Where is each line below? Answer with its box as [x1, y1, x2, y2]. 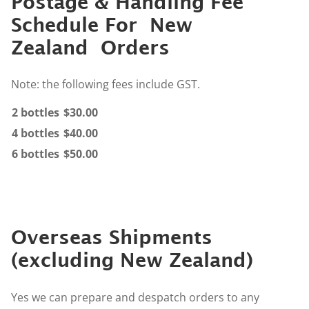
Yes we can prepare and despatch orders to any [11, 290, 259, 306]
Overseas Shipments [11, 226, 212, 249]
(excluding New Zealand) [11, 248, 253, 272]
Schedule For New [11, 12, 192, 36]
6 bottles [12, 146, 59, 162]
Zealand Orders [11, 35, 170, 59]
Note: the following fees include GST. [11, 77, 200, 92]
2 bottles [12, 105, 59, 121]
